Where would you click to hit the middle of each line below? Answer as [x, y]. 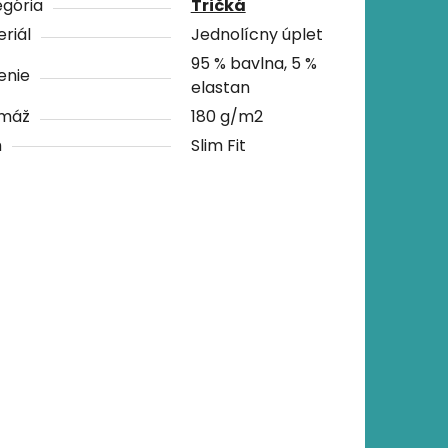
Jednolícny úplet [256, 34]
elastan [220, 87]
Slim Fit [218, 145]
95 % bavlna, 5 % [253, 63]
